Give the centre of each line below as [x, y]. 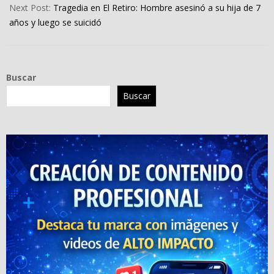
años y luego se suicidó [55, 22]
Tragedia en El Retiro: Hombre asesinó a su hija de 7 [157, 7]
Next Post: [31, 7]
